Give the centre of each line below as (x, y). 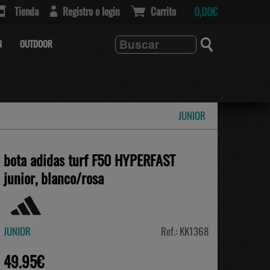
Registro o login (91, 11)
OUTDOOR (36, 43)
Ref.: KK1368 (185, 231)
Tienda (27, 11)
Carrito (163, 11)
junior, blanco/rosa (54, 178)
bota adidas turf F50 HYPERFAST (89, 160)
